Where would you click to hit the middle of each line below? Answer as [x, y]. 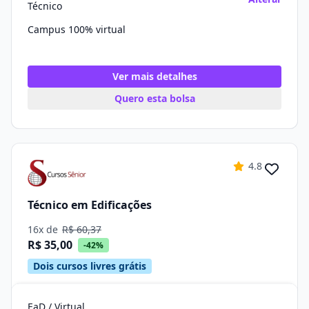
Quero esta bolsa [154, 98]
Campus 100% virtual [77, 29]
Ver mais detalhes [154, 76]
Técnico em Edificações [90, 205]
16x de [44, 229]
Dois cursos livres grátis [90, 266]
